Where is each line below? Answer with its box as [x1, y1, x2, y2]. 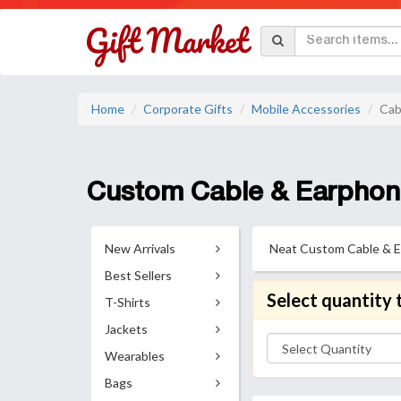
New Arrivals [105, 241, 175, 256]
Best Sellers [105, 268, 172, 283]
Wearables [105, 348, 165, 363]
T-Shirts [105, 294, 150, 310]
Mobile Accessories [252, 101, 361, 116]
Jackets [105, 321, 148, 337]
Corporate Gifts [143, 101, 233, 116]
